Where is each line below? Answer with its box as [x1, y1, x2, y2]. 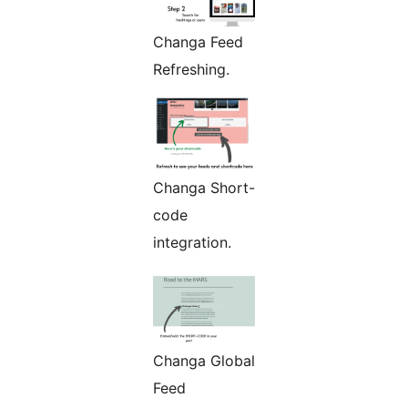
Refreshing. [153, 60, 229, 79]
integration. [153, 233, 231, 252]
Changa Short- [153, 178, 255, 198]
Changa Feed [153, 33, 243, 52]
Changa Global [153, 352, 255, 371]
